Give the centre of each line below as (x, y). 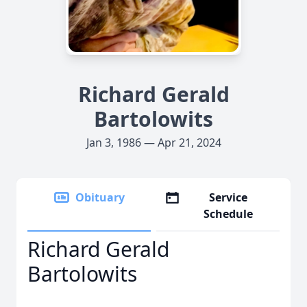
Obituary (100, 197)
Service (229, 197)
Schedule (229, 214)
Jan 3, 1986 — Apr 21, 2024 (153, 143)
